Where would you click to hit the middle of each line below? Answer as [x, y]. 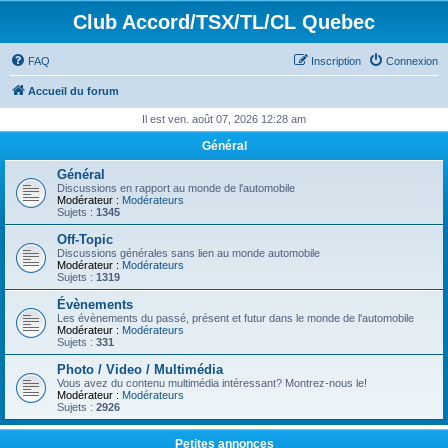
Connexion [412, 61]
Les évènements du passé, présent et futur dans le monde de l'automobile [235, 318]
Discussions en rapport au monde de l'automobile [176, 188]
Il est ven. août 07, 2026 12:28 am [224, 119]
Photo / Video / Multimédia [140, 369]
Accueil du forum [73, 91]
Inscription [336, 61]
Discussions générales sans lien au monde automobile [188, 253]
